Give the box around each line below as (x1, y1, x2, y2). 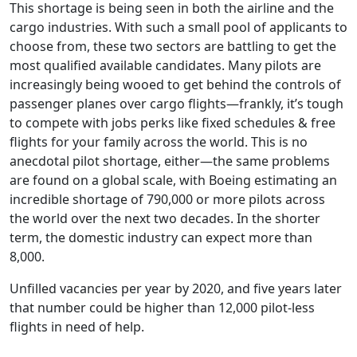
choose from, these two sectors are (10, 37, 227, 55)
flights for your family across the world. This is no (10, 132, 308, 151)
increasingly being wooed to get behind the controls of (10, 75, 341, 93)
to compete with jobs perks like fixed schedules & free (10, 113, 335, 131)
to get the (274, 37, 336, 55)
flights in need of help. (10, 317, 144, 335)
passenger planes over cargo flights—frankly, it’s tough (10, 94, 343, 112)
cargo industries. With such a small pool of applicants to (10, 18, 347, 36)
